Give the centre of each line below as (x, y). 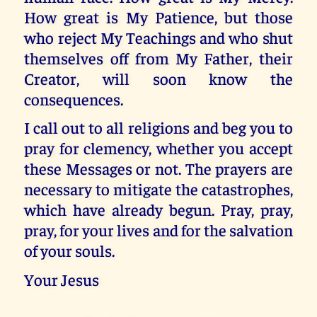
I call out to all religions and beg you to (158, 127)
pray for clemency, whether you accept (158, 148)
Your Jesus (62, 279)
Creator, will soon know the (158, 78)
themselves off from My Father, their (158, 57)
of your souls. (70, 250)
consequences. (74, 98)
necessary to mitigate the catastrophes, (158, 189)
